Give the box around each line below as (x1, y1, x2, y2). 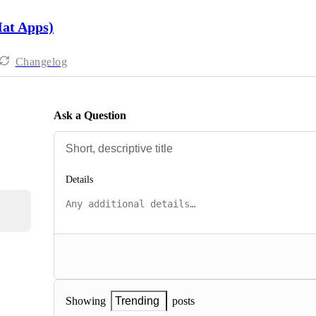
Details (66, 174, 93, 186)
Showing (66, 295, 106, 308)
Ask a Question (54, 109, 126, 121)
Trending (115, 295, 159, 308)
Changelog (15, 56, 67, 68)
